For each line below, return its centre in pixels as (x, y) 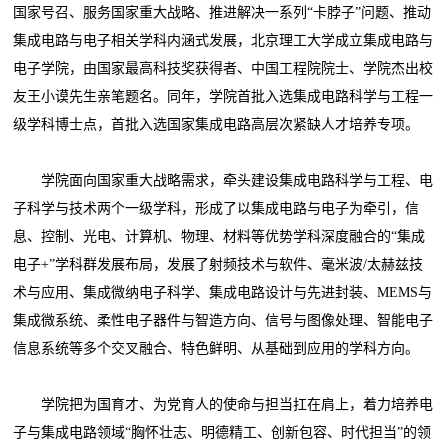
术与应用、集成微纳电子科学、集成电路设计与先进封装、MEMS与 (223, 293)
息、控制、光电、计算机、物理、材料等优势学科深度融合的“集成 (219, 237)
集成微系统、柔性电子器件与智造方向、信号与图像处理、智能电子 (223, 321)
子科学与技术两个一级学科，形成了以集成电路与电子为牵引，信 (216, 209)
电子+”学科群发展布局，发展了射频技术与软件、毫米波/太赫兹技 (218, 265)
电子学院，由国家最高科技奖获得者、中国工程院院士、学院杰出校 (223, 69)
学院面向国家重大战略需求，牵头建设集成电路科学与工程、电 (223, 181)
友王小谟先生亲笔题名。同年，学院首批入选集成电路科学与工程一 (223, 97)
